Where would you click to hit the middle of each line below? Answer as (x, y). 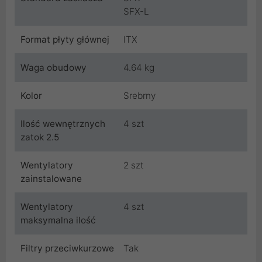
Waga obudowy (54, 68)
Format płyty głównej (65, 40)
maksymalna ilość (58, 220)
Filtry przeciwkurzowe (67, 249)
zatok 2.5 (40, 137)
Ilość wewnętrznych (63, 124)
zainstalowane (51, 179)
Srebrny (139, 96)
